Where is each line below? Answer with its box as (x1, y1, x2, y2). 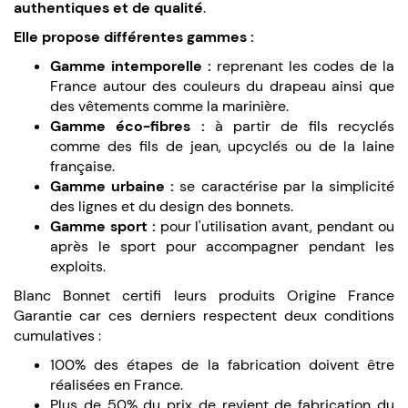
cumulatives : (14, 325, 105, 345)
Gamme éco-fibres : (50, 116, 205, 136)
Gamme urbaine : (50, 176, 175, 196)
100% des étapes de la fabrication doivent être (50, 354, 394, 374)
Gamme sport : (50, 216, 156, 236)
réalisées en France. (50, 374, 183, 394)
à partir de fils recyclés (204, 116, 395, 136)
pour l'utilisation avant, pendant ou (155, 216, 395, 236)
